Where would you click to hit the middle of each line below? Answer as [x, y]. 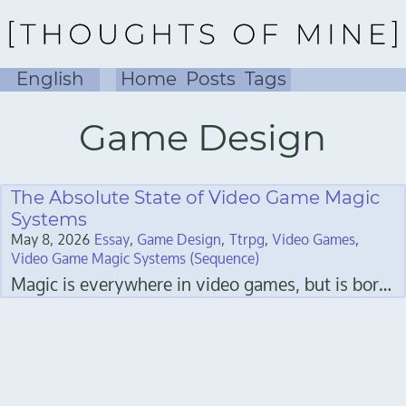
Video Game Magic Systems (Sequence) [135, 259]
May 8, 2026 [50, 240]
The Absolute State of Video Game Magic [195, 198]
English [50, 78]
